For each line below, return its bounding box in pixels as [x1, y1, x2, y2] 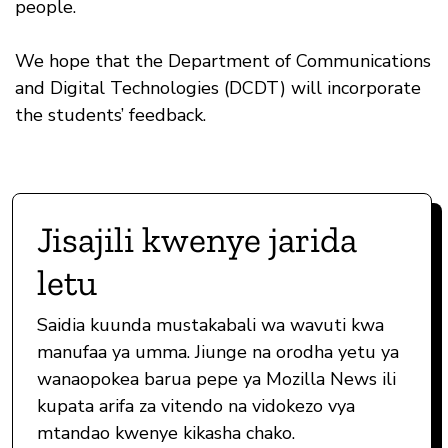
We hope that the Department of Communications [15, 49, 431, 74]
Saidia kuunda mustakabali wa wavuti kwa [37, 313, 384, 338]
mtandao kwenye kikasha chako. [37, 421, 295, 446]
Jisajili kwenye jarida [37, 218, 357, 262]
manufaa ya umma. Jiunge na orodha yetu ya [37, 340, 399, 365]
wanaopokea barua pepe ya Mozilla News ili [37, 367, 396, 392]
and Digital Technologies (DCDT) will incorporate [15, 76, 421, 101]
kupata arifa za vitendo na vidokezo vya [37, 394, 355, 419]
